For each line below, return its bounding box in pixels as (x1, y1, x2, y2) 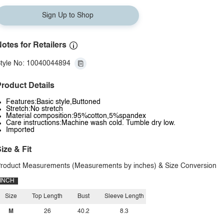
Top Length (32, 193, 62, 199)
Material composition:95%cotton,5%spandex (6, 112, 146, 119)
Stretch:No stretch (6, 105, 63, 112)
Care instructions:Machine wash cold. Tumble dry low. (6, 119, 175, 126)
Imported (6, 126, 34, 133)
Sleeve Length (104, 193, 144, 199)
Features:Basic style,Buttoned (6, 98, 100, 105)
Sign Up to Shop (41, 12, 93, 19)
